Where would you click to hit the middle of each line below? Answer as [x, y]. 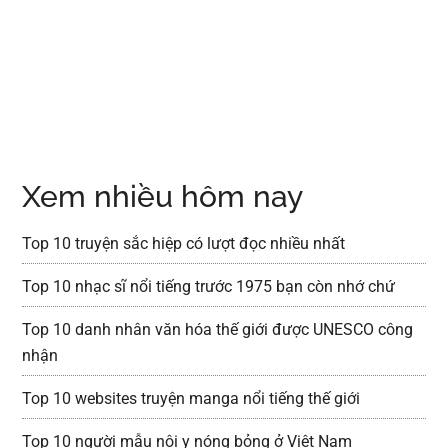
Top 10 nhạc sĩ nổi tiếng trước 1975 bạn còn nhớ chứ [209, 286]
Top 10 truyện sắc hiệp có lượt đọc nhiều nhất [184, 243]
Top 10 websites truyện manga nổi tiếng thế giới [191, 398]
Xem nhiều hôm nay [163, 196]
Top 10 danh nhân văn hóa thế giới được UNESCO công [218, 329]
